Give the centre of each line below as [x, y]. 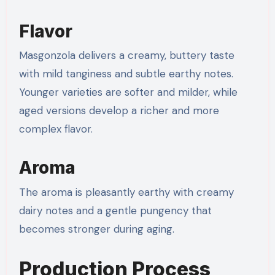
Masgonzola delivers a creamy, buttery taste [126, 56]
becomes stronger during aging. [96, 229]
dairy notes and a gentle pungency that [115, 210]
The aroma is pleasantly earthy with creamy [126, 192]
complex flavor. [56, 129]
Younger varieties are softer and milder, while [128, 92]
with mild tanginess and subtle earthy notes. [126, 74]
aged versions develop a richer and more [119, 111]
